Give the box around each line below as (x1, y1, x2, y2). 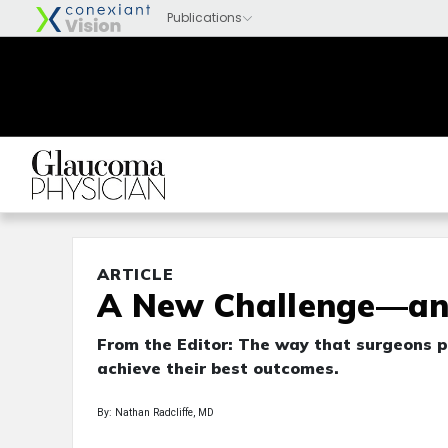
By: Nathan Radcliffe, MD (97, 406, 214, 419)
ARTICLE (97, 264, 174, 284)
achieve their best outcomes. (97, 358, 339, 378)
